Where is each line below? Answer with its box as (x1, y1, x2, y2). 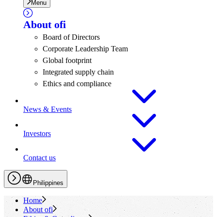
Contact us (23, 154, 56, 162)
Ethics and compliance (43, 79, 111, 88)
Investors (23, 129, 51, 138)
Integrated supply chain (43, 68, 114, 76)
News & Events (23, 105, 72, 113)
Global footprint (43, 56, 92, 64)
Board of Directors (43, 33, 100, 41)
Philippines (33, 179, 63, 186)
